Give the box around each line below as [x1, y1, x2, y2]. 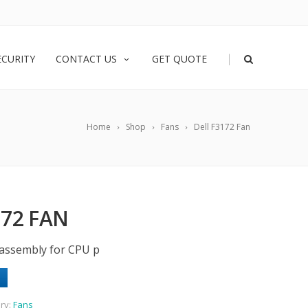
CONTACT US [56, 52, 117, 65]
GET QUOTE [152, 52, 207, 65]
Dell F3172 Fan [194, 121, 250, 133]
